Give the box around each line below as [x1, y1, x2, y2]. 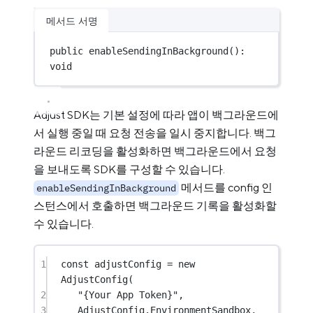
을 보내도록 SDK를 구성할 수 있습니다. [34, 162, 225, 176]
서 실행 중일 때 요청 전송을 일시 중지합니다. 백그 [34, 126, 276, 140]
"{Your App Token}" [78, 289, 179, 301]
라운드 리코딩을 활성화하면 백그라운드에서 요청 [34, 144, 277, 158]
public [50, 45, 89, 57]
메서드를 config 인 [179, 180, 272, 194]
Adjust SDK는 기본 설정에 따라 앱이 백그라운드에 [34, 108, 279, 122]
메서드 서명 [45, 13, 98, 27]
